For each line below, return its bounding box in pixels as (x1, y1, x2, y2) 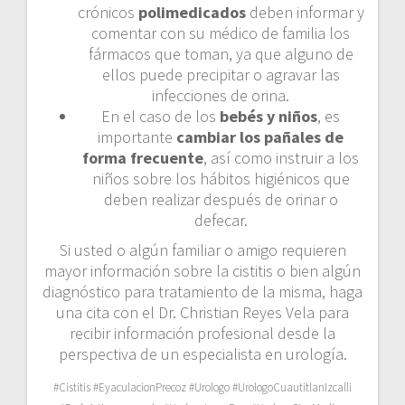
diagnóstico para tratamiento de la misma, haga (42, 280, 363, 302)
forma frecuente (82, 146, 203, 168)
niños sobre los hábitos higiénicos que (91, 167, 350, 189)
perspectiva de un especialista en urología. (58, 343, 347, 364)
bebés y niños (220, 105, 317, 127)
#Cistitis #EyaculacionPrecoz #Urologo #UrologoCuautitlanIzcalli (53, 379, 352, 395)
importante (98, 126, 176, 147)
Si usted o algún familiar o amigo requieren (59, 239, 346, 260)
